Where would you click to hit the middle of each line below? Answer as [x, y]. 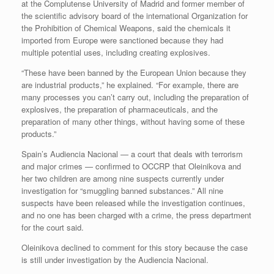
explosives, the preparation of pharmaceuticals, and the [120, 109]
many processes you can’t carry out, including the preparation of [135, 97]
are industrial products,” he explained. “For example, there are [130, 84]
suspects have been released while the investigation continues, [133, 202]
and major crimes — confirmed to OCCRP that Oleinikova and [131, 166]
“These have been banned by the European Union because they [134, 72]
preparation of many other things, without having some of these [133, 121]
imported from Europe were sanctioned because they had [122, 40]
